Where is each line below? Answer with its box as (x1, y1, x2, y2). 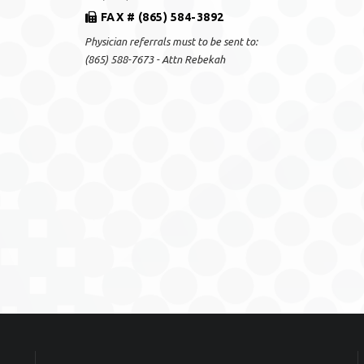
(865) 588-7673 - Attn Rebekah (84, 54, 225, 65)
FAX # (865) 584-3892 (100, 11, 224, 24)
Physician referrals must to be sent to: (84, 36, 258, 47)
